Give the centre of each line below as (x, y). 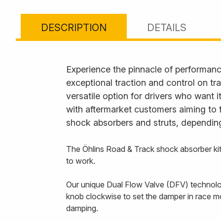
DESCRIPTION (74, 27)
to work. (81, 161)
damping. (82, 208)
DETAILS (167, 27)
